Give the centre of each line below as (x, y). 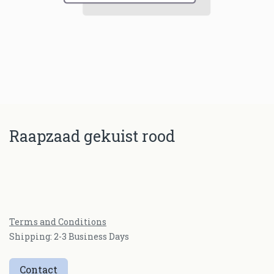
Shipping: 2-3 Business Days (69, 236)
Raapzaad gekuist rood (92, 136)
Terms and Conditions (58, 222)
